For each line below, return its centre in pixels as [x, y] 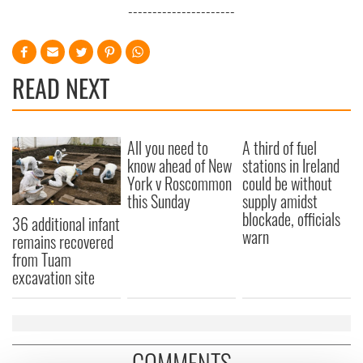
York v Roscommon [180, 183]
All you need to [168, 147]
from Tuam [42, 259]
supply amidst [280, 201]
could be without [288, 183]
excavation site [53, 277]
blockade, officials [292, 219]
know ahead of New [180, 165]
